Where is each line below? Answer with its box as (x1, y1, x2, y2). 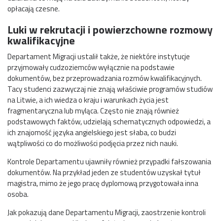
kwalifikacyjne (7, 32, 75, 49)
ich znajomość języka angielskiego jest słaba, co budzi (7, 126, 176, 138)
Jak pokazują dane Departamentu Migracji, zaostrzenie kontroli (7, 206, 206, 218)
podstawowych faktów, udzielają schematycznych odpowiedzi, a (7, 115, 211, 127)
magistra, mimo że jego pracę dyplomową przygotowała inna (7, 177, 198, 189)
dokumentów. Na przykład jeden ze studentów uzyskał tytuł (7, 166, 201, 178)
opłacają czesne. (7, 2, 60, 14)
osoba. (7, 188, 29, 200)
